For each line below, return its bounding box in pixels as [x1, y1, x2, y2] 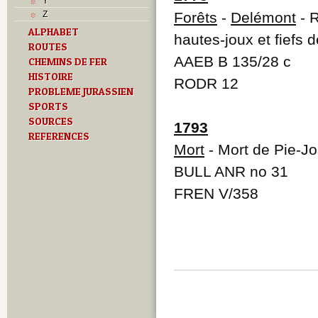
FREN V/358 [174, 185, 258, 202]
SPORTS [28, 99, 68, 113]
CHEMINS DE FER [28, 55, 107, 68]
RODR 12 [174, 75, 238, 92]
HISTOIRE [28, 70, 73, 83]
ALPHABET [28, 25, 79, 38]
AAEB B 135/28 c [174, 53, 291, 70]
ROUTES [28, 40, 67, 53]
